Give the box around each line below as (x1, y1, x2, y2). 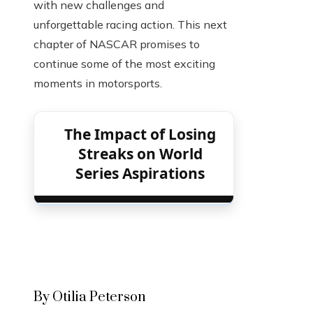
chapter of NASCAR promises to (34, 36, 200, 51)
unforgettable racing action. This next (34, 17, 227, 31)
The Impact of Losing (64, 124, 217, 144)
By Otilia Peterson (34, 288, 146, 306)
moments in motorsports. (34, 75, 162, 90)
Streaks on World (78, 143, 203, 163)
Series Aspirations (75, 163, 205, 183)
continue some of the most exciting (34, 56, 215, 71)
